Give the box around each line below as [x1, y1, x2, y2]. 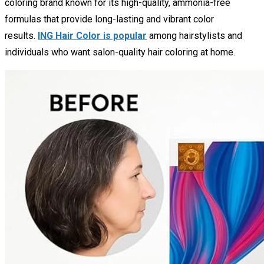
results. [5, 30, 38, 41]
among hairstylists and [147, 30, 242, 41]
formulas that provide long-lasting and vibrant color [5, 14, 214, 25]
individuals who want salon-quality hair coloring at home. [5, 47, 235, 58]
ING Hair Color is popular [38, 30, 147, 41]
